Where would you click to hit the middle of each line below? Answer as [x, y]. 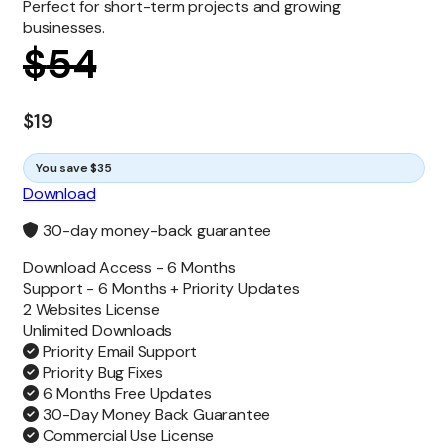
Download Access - [95, 267]
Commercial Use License [126, 435]
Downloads [132, 330]
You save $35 [74, 167]
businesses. [64, 28]
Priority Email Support [118, 351]
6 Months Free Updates [125, 393]
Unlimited [57, 330]
